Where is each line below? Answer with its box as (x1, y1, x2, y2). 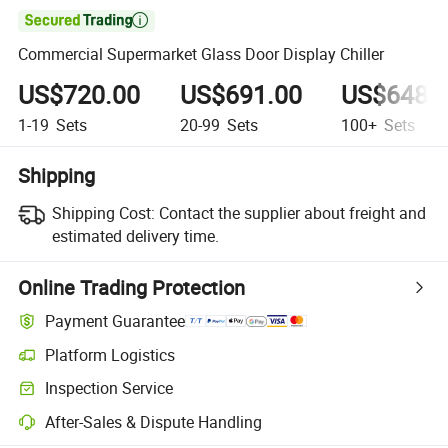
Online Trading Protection (18, 273, 246, 301)
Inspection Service (45, 377, 174, 400)
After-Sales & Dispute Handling (45, 410, 263, 433)
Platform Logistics (45, 343, 176, 366)
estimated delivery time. (51, 224, 219, 247)
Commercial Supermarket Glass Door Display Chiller (18, 43, 385, 66)
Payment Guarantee (45, 310, 186, 333)
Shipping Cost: (51, 201, 155, 224)
